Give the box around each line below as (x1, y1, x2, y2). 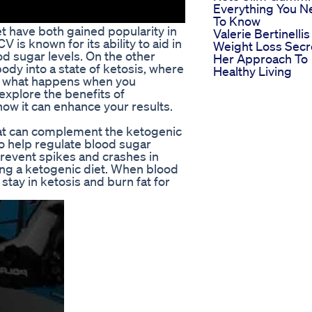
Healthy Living (213, 63, 292, 79)
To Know (213, 13, 260, 29)
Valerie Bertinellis (213, 26, 310, 42)
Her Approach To (213, 51, 308, 67)
